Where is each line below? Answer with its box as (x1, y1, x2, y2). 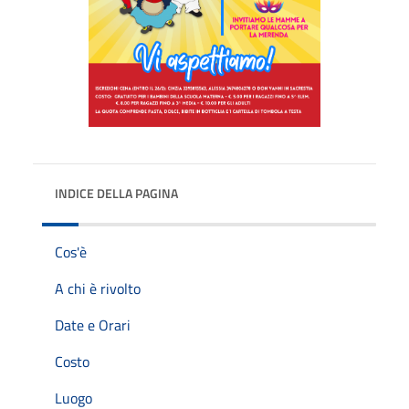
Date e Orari (55, 313, 131, 336)
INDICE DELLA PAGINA (55, 183, 178, 203)
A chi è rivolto (55, 277, 141, 299)
